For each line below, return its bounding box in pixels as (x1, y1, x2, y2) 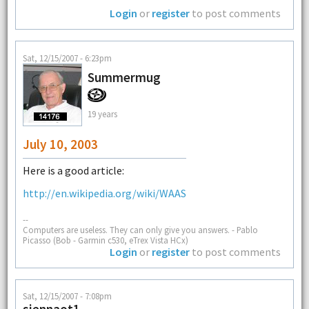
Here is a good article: (22, 163, 124, 177)
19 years (87, 108, 117, 119)
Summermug (87, 68, 161, 86)
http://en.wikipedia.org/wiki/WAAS (22, 186, 186, 200)
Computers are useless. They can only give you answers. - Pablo (22, 223, 258, 235)
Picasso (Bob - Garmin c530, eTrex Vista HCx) (22, 234, 188, 246)
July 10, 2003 (22, 135, 98, 152)
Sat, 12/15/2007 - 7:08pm (22, 290, 112, 302)
